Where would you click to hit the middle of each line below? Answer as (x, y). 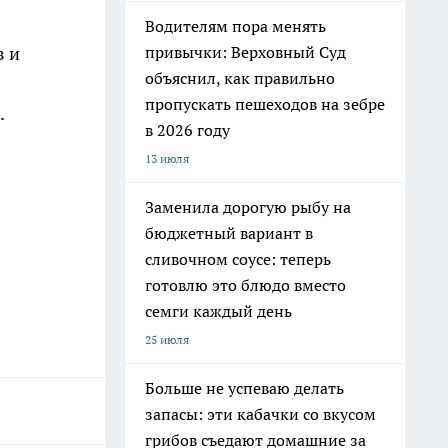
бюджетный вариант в (229, 233)
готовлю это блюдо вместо (245, 285)
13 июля (167, 158)
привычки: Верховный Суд (245, 52)
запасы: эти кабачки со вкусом (260, 414)
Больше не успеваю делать (244, 388)
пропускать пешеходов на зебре (265, 104)
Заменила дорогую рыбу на (248, 207)
